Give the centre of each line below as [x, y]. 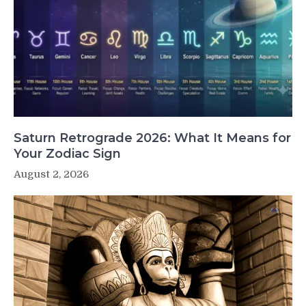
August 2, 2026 [51, 174]
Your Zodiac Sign [67, 153]
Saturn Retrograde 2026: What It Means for [152, 138]
